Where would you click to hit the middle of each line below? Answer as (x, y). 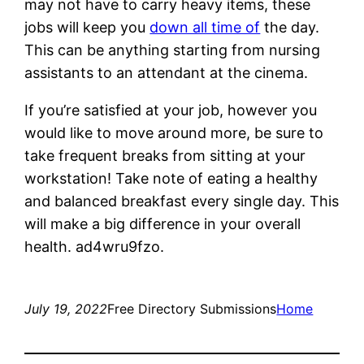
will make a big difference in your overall (163, 223)
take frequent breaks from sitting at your (165, 155)
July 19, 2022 (66, 308)
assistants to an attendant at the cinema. (167, 72)
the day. (290, 27)
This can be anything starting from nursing (173, 50)
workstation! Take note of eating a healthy (171, 178)
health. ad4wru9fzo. (95, 246)
